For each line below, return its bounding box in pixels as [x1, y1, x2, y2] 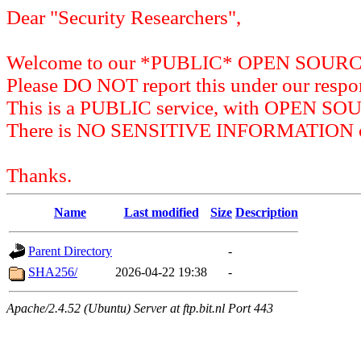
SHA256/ [28, 265, 77, 279]
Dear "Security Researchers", [6, 6, 241, 28]
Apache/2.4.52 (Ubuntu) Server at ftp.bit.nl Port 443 [6, 301, 273, 315]
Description [235, 205, 298, 219]
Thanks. [6, 164, 72, 186]
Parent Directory [28, 244, 112, 258]
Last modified [123, 205, 199, 219]
